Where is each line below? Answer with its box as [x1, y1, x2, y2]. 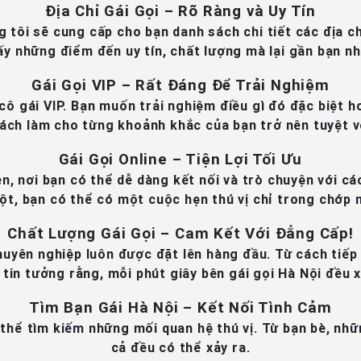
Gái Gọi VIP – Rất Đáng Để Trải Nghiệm [31, 75, 330, 94]
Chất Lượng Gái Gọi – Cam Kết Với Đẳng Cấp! [7, 223, 354, 243]
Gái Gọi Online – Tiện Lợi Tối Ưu [58, 149, 303, 168]
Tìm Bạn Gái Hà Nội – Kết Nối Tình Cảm [29, 297, 332, 317]
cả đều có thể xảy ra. [110, 339, 251, 355]
